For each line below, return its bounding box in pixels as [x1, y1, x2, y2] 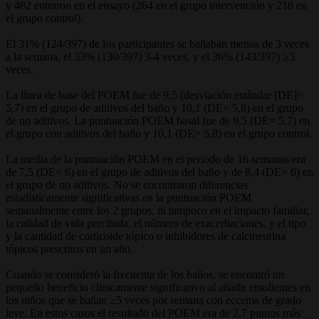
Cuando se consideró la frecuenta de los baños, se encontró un [6, 268, 284, 281]
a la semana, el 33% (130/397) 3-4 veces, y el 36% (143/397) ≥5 [6, 50, 295, 63]
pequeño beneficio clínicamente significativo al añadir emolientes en [6, 281, 310, 293]
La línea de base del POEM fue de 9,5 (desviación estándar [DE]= [6, 88, 303, 101]
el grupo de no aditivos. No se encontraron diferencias [6, 178, 248, 191]
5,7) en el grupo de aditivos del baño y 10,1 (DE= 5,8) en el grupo [6, 101, 303, 114]
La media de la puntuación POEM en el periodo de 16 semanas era [6, 152, 305, 165]
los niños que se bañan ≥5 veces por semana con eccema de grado [6, 293, 301, 306]
